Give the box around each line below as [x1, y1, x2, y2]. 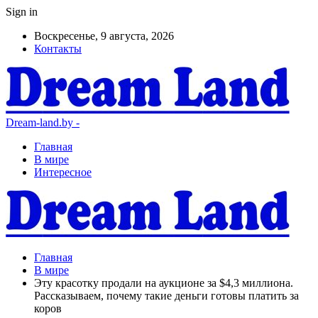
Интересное [34, 166, 92, 178]
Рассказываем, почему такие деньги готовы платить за [34, 290, 299, 302]
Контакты [34, 43, 82, 55]
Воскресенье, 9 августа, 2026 [34, 30, 174, 42]
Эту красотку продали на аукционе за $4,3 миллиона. [34, 277, 293, 289]
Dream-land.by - [6, 116, 79, 128]
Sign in [6, 6, 38, 18]
